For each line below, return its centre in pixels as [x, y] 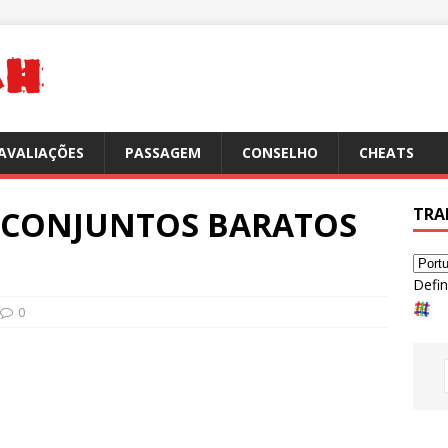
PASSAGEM [163, 152]
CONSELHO [280, 152]
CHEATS [386, 152]
